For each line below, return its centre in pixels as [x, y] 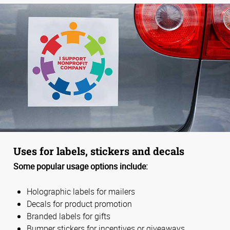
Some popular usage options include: [81, 167]
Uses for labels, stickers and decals [99, 151]
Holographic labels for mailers [81, 191]
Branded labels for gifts [69, 216]
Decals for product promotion [79, 204]
